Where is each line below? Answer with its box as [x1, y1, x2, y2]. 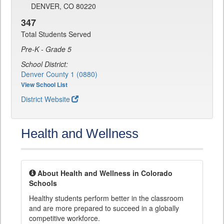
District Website [21, 94, 70, 104]
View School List [21, 80, 67, 89]
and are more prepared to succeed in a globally [29, 203, 179, 213]
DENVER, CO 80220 [31, 1, 96, 11]
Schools [29, 178, 57, 188]
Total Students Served [21, 29, 91, 39]
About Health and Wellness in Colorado [37, 168, 172, 178]
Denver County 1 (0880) [21, 69, 97, 79]
